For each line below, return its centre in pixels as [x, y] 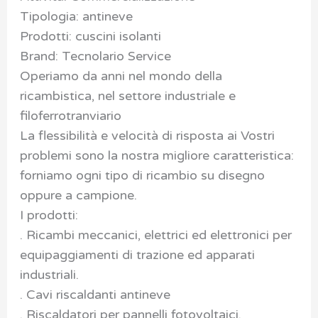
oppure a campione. [78, 195]
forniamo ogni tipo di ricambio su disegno [142, 175]
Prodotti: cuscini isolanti [90, 36]
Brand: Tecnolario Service [95, 56]
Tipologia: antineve [76, 16]
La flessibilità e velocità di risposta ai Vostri [147, 135]
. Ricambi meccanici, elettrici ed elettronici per [155, 235]
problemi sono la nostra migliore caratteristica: [157, 155]
